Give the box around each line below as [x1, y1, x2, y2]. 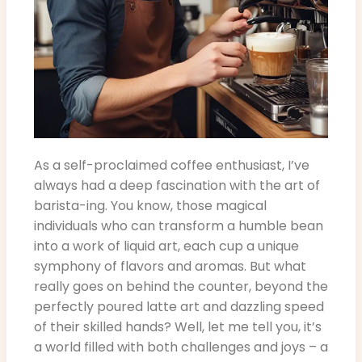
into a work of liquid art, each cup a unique [34, 237, 299, 256]
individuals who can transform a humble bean [34, 217, 323, 236]
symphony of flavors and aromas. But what [34, 257, 306, 276]
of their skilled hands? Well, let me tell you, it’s [34, 318, 322, 337]
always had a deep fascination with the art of [34, 176, 320, 196]
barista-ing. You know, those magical [34, 196, 267, 216]
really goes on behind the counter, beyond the [34, 277, 328, 297]
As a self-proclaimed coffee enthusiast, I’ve [34, 156, 309, 175]
